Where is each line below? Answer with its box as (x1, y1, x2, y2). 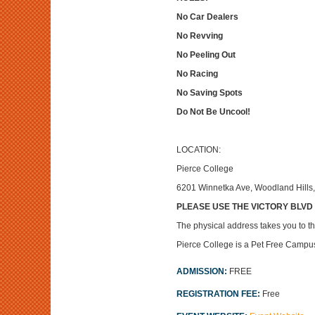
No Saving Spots (176, 88, 243, 98)
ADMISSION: (176, 266, 229, 276)
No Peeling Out (176, 50, 236, 60)
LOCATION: (176, 145, 221, 155)
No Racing (176, 69, 218, 79)
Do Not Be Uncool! (176, 107, 250, 117)
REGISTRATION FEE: (176, 289, 262, 299)
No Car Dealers (176, 12, 238, 22)
